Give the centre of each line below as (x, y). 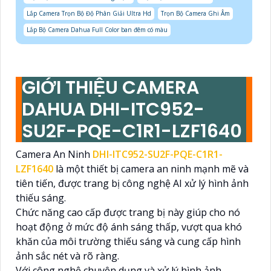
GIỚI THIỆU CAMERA (110, 88)
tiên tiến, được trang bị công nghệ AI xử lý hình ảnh (132, 184)
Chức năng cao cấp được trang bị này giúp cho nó (128, 213)
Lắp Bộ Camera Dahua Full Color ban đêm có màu (97, 30)
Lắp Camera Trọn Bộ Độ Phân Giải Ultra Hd (89, 14)
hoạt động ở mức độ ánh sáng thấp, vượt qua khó (129, 227)
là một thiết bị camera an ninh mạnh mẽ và (151, 169)
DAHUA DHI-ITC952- (113, 110)
